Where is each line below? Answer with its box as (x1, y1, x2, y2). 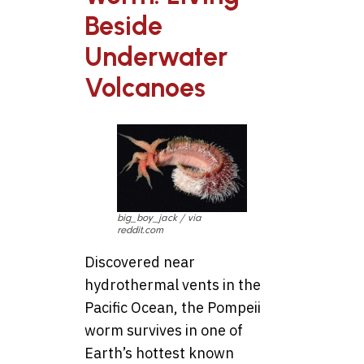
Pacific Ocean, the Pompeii (84, 297, 261, 317)
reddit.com (117, 223, 163, 236)
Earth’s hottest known (84, 343, 234, 362)
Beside (84, 10, 162, 41)
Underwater (84, 41, 227, 72)
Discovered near (84, 252, 195, 271)
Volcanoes (84, 71, 206, 103)
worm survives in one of (84, 320, 243, 340)
